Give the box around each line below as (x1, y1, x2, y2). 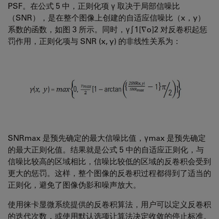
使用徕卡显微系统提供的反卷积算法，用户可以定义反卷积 (8, 198, 211, 209)
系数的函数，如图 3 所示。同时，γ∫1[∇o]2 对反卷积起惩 (8, 23, 207, 34)
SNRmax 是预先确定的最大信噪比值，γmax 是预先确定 (8, 132, 206, 143)
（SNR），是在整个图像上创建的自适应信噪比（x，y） (8, 12, 205, 22)
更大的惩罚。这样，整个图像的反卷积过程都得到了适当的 (8, 167, 211, 178)
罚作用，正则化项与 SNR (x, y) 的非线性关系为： (8, 35, 181, 46)
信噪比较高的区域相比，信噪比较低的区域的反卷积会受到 (8, 155, 211, 166)
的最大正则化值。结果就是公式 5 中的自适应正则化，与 (8, 144, 204, 154)
